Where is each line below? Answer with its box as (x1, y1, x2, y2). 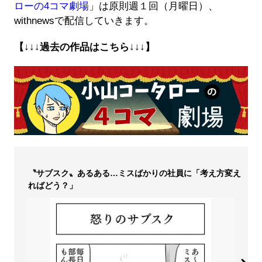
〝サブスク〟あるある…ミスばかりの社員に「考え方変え (27, 168, 241, 178)
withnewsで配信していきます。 (13, 15, 154, 26)
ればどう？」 (27, 181, 77, 191)
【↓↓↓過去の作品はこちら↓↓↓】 (13, 41, 155, 53)
